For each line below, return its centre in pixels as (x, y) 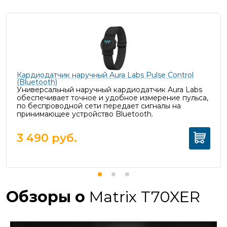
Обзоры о (48, 197)
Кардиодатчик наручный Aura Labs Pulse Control (105, 75)
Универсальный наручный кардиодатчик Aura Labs (109, 89)
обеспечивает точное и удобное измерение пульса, (112, 98)
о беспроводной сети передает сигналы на (101, 106)
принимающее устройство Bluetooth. (85, 114)
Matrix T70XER (145, 197)
